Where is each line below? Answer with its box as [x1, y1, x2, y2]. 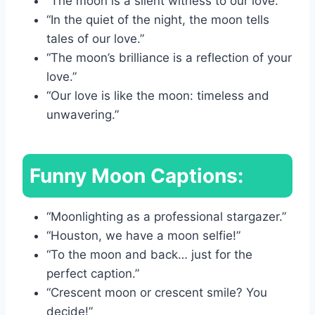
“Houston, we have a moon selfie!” [46, 228, 240, 243]
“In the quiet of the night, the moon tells [46, 12, 269, 27]
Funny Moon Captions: [30, 163, 243, 188]
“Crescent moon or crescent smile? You [46, 285, 267, 300]
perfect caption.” [46, 266, 139, 281]
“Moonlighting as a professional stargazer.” [46, 209, 286, 224]
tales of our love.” [46, 31, 144, 46]
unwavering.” [46, 107, 119, 122]
